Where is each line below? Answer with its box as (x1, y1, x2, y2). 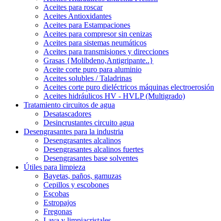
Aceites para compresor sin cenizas (43, 29, 152, 38)
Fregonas (43, 207, 72, 216)
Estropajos (43, 198, 76, 207)
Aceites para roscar (43, 2, 103, 11)
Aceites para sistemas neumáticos (43, 38, 147, 47)
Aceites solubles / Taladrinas (43, 74, 132, 82)
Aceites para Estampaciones (43, 20, 130, 29)
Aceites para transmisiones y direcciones (43, 47, 169, 56)
